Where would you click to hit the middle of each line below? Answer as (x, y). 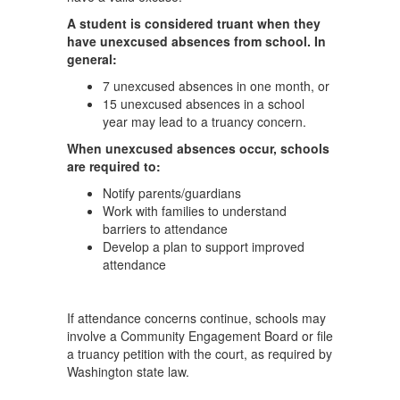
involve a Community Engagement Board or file (200, 336)
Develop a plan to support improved (204, 246)
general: (92, 59)
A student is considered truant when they (194, 23)
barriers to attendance (165, 229)
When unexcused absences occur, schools (198, 148)
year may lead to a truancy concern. (204, 121)
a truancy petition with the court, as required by (200, 354)
